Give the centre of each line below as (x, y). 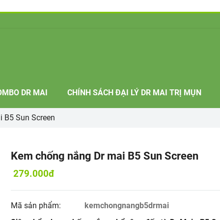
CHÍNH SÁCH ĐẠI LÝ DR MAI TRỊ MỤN (134, 93)
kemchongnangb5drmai (126, 206)
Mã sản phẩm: (37, 206)
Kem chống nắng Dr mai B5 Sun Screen (105, 156)
